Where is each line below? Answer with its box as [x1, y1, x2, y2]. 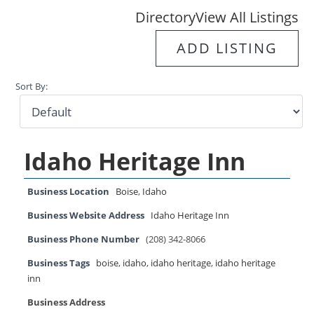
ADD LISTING [176, 38, 278, 57]
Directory [135, 7, 196, 27]
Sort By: [15, 81, 48, 93]
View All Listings [195, 7, 299, 27]
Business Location [27, 186, 110, 198]
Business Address [27, 296, 106, 309]
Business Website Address [27, 210, 145, 222]
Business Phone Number [27, 233, 140, 246]
